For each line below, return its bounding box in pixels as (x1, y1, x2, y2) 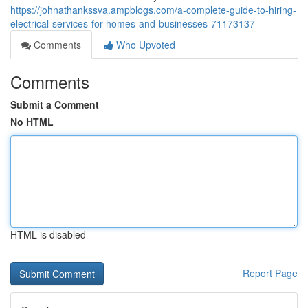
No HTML (10, 115, 54, 129)
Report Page (243, 266, 298, 280)
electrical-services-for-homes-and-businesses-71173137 (10, 16, 255, 30)
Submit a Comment (10, 98, 99, 111)
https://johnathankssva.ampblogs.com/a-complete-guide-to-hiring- (10, 3, 296, 16)
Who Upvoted (113, 38, 175, 52)
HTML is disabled (10, 228, 86, 241)
